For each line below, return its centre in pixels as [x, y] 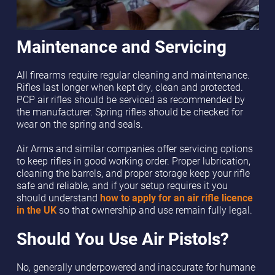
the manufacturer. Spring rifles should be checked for [130, 111]
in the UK [36, 210]
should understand [58, 197]
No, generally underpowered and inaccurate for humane [136, 267]
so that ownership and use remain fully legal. [154, 210]
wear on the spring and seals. [79, 124]
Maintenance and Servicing [121, 46]
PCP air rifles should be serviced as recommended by [130, 99]
